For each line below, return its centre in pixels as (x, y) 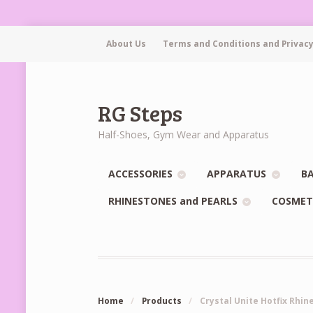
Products (161, 301)
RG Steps (140, 112)
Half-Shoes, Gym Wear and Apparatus (184, 134)
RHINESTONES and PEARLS (173, 201)
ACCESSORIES (141, 174)
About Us (126, 44)
